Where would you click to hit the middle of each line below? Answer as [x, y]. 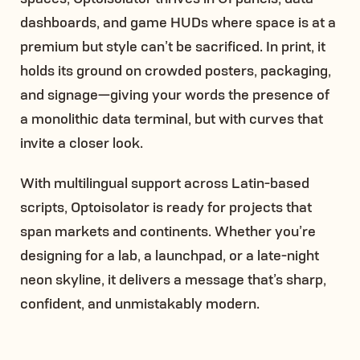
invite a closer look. [82, 142]
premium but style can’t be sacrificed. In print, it [173, 45]
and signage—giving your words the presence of [175, 94]
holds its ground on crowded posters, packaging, [176, 70]
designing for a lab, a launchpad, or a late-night [170, 254]
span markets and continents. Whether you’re [168, 230]
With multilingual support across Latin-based [165, 182]
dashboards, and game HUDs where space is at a [178, 21]
